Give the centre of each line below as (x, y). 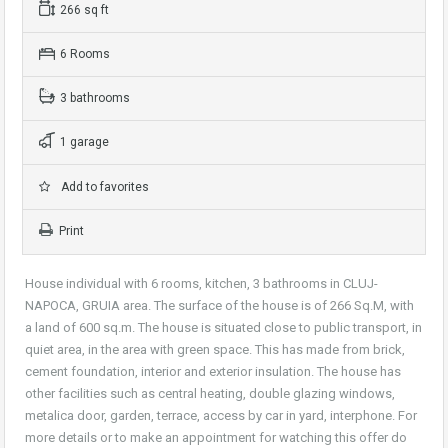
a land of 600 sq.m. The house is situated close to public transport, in (223, 327)
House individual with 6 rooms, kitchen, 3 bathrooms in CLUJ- (201, 283)
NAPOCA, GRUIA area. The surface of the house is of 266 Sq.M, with (219, 305)
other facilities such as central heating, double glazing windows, (210, 393)
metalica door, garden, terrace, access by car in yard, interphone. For (221, 415)
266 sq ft (84, 10)
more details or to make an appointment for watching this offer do (216, 437)
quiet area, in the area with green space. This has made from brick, (215, 349)
